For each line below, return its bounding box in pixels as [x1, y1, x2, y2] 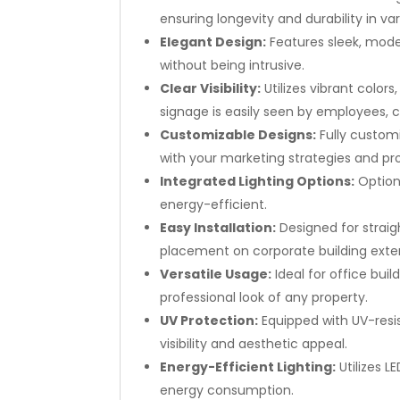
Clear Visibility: [160, 79, 262, 97]
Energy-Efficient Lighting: [160, 357, 337, 376]
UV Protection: [160, 311, 259, 329]
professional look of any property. [160, 287, 369, 306]
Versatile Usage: [160, 264, 272, 283]
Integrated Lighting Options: [160, 171, 355, 190]
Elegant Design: [160, 32, 267, 51]
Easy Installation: [160, 218, 277, 237]
